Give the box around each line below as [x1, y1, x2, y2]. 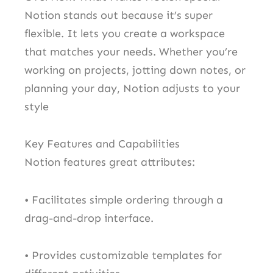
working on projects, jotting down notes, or [24, 63, 246, 77]
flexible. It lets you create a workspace [24, 26, 225, 40]
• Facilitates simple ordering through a [24, 193, 223, 207]
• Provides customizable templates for [24, 249, 222, 263]
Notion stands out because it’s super [24, 8, 213, 22]
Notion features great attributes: [24, 155, 195, 169]
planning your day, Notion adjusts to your [24, 81, 240, 95]
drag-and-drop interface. [24, 211, 154, 225]
